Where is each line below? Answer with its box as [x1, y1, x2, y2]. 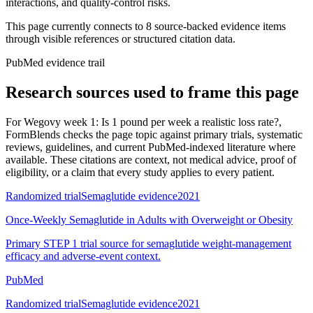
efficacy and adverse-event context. [6, 249, 161, 262]
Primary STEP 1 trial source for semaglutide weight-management [6, 237, 291, 249]
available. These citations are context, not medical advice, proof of [6, 153, 296, 166]
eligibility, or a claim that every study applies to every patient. [6, 166, 275, 178]
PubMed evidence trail [6, 56, 105, 68]
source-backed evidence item [152, 20, 282, 32]
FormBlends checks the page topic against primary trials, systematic [6, 128, 303, 140]
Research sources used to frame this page [6, 82, 299, 101]
